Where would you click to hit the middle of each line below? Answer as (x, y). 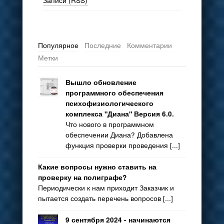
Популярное (58, 45)
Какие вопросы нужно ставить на (97, 167)
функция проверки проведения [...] (122, 145)
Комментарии (149, 45)
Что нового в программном (109, 124)
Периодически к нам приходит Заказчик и (106, 188)
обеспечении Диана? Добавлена (119, 135)
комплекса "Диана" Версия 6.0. (119, 114)
